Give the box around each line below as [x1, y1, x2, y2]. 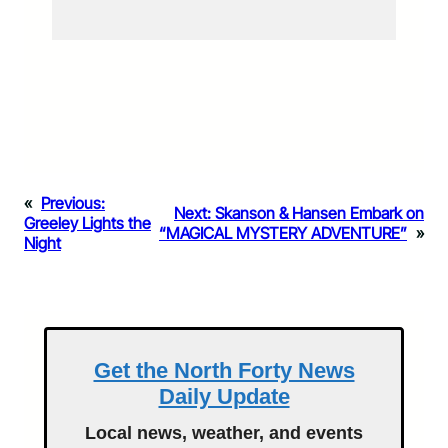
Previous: [41, 193, 105, 214]
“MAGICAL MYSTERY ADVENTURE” [159, 223, 407, 244]
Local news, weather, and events [85, 423, 363, 444]
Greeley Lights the [24, 213, 151, 234]
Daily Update [158, 384, 290, 410]
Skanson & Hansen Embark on [215, 203, 424, 224]
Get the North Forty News [93, 358, 355, 384]
